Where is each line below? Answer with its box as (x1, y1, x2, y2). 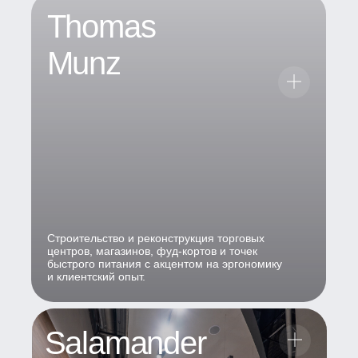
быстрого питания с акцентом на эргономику (46, 257, 282, 270)
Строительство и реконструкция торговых (46, 231, 265, 245)
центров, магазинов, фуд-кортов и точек (46, 244, 257, 257)
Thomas (46, 8, 156, 44)
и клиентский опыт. (46, 269, 145, 283)
